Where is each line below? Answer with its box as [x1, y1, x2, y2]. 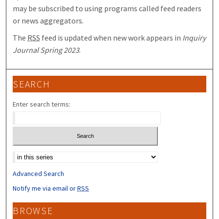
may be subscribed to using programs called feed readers [13, 3, 202, 14]
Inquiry [182, 33, 206, 43]
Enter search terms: [13, 100, 71, 109]
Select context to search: [13, 149, 87, 158]
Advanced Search [13, 169, 65, 178]
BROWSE [13, 204, 53, 217]
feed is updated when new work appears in [40, 33, 183, 43]
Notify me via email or [13, 183, 78, 193]
